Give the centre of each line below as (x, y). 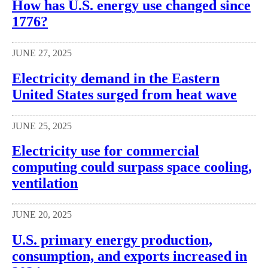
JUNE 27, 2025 (42, 53)
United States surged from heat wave (124, 94)
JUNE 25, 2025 (42, 126)
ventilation (45, 183)
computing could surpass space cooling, (132, 167)
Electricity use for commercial (106, 151)
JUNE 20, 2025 (42, 215)
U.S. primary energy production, (112, 240)
